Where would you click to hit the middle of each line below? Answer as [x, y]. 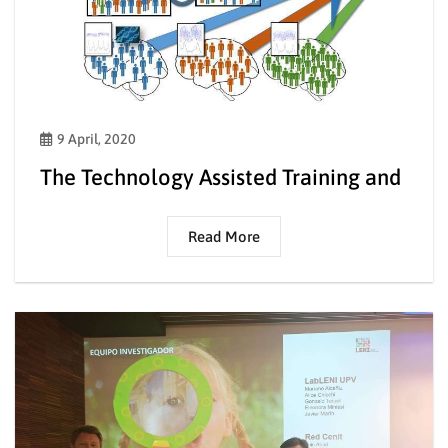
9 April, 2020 [96, 138]
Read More [224, 236]
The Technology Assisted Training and [220, 176]
